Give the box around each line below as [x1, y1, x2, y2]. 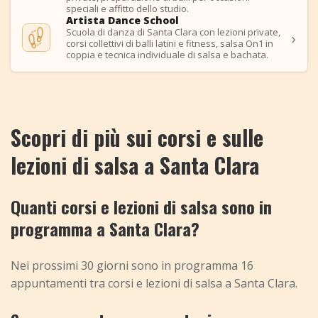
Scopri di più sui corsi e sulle [11, 121, 263, 154]
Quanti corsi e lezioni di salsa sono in [11, 194, 272, 220]
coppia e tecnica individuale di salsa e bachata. [66, 48, 268, 62]
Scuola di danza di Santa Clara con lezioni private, [66, 26, 280, 39]
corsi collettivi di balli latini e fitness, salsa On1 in [66, 37, 273, 50]
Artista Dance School [66, 13, 179, 28]
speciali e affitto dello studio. [66, 2, 189, 16]
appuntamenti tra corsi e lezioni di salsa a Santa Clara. [11, 275, 297, 292]
